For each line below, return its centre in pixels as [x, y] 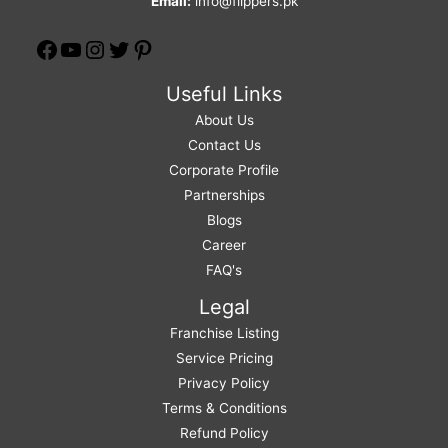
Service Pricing [224, 358]
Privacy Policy [224, 383]
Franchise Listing [224, 333]
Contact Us [224, 145]
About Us [224, 120]
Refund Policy [224, 433]
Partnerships [224, 195]
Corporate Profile [224, 170]
